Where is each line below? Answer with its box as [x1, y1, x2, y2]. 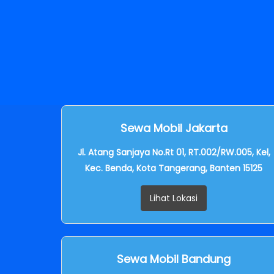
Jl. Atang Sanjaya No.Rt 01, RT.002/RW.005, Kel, [77, 146, 270, 158]
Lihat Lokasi [150, 191, 198, 204]
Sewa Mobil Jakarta [120, 120, 228, 136]
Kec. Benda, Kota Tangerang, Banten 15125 [85, 161, 262, 174]
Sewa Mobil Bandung [117, 251, 231, 267]
